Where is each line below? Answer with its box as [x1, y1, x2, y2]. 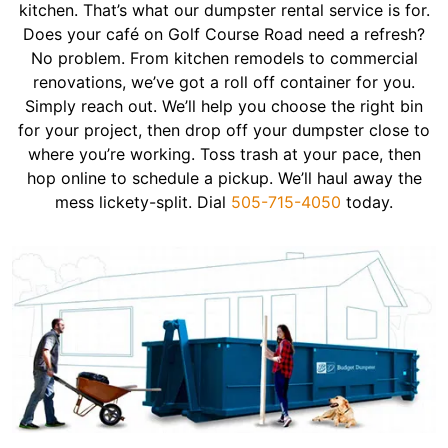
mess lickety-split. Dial [55, 192, 231, 212]
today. [341, 192, 393, 212]
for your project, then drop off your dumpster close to [18, 120, 430, 140]
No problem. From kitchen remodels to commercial [30, 48, 418, 68]
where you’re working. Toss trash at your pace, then [27, 144, 421, 164]
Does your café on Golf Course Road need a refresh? [23, 24, 425, 44]
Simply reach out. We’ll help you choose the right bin [25, 96, 423, 116]
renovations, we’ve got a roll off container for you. [33, 72, 415, 92]
